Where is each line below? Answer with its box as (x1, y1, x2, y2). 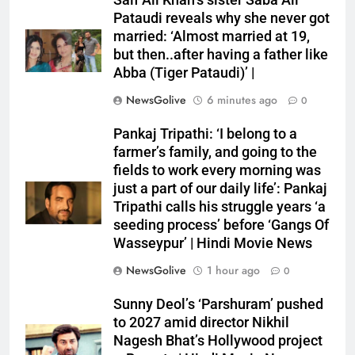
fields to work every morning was (113, 162, 321, 179)
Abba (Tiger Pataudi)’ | (113, 65, 254, 82)
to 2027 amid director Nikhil (113, 315, 289, 331)
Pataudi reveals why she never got (113, 10, 330, 27)
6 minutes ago (207, 92, 277, 109)
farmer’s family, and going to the (113, 144, 317, 161)
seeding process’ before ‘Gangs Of (113, 217, 329, 234)
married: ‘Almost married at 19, (113, 29, 310, 45)
